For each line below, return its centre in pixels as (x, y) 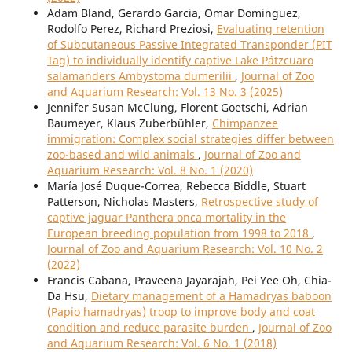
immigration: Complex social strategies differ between (190, 139)
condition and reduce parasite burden (149, 328)
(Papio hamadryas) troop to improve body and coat (181, 312)
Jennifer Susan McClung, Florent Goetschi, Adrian (177, 108)
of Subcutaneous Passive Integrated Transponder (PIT (189, 45)
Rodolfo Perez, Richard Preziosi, (132, 29)
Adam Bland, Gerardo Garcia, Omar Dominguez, (174, 13)
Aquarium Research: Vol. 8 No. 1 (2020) (150, 170)
